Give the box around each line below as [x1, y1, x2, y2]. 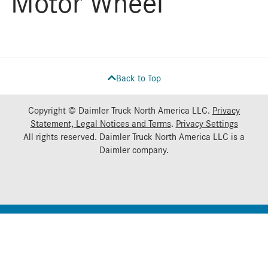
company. [130, 145, 169, 155]
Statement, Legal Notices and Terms [30, 118, 171, 129]
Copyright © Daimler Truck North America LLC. [28, 105, 212, 115]
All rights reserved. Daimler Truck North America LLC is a [23, 132, 245, 142]
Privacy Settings [175, 118, 238, 129]
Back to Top [115, 73, 161, 83]
